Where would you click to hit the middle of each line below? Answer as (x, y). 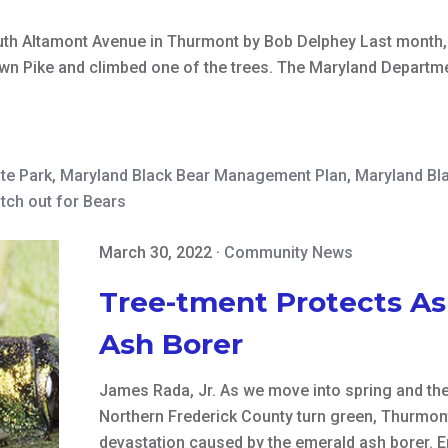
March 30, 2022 (156, 253)
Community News (289, 253)
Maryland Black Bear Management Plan (203, 176)
